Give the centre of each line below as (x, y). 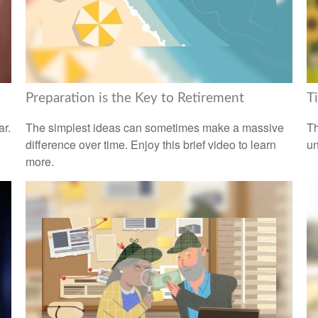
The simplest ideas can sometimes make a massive (154, 128)
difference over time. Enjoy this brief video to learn (150, 145)
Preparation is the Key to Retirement (135, 98)
